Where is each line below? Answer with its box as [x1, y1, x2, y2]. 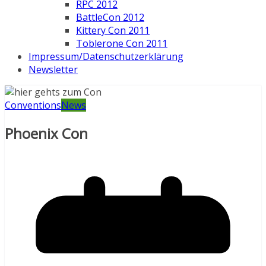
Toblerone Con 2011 [76, 37, 167, 50]
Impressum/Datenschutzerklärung [28, 50, 183, 64]
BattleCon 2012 [76, 11, 144, 24]
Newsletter [28, 63, 78, 77]
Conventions [5, 99, 61, 112]
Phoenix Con [5, 123, 88, 144]
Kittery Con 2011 [76, 24, 150, 37]
